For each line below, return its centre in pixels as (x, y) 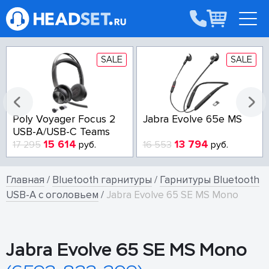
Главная (25, 180)
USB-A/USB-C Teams (61, 132)
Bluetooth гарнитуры (102, 180)
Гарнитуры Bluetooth (210, 180)
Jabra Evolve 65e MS (192, 119)
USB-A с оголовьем (52, 195)
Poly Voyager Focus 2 (64, 119)
